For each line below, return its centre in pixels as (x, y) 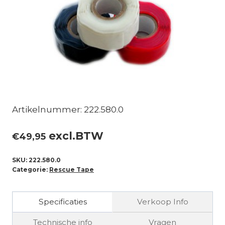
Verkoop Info (162, 202)
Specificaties (63, 202)
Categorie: (31, 169)
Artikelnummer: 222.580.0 (68, 110)
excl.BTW (75, 136)
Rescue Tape (72, 169)
